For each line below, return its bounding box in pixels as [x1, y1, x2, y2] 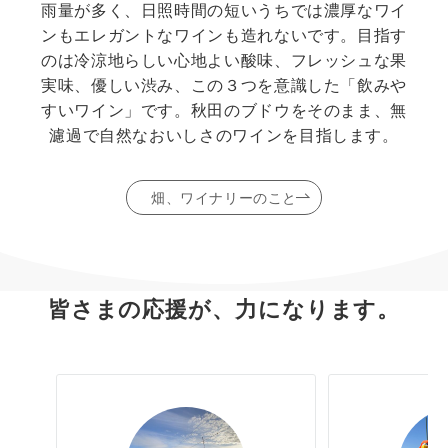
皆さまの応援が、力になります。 [47, 294, 401, 322]
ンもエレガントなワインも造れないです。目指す [40, 24, 408, 45]
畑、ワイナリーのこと [151, 188, 297, 206]
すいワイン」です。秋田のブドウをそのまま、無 [40, 99, 408, 120]
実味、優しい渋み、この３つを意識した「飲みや [40, 74, 408, 95]
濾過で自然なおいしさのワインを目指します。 [49, 124, 399, 145]
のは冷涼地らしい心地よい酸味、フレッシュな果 [40, 49, 408, 70]
